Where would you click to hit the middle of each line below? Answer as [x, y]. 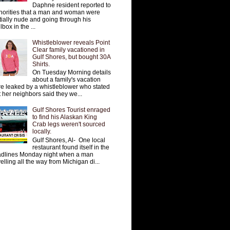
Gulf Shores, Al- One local [69, 140]
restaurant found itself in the [71, 147]
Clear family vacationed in [68, 50]
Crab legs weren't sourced [69, 124]
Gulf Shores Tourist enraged [71, 110]
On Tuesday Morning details [71, 73]
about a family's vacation [66, 80]
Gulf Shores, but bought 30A [71, 57]
